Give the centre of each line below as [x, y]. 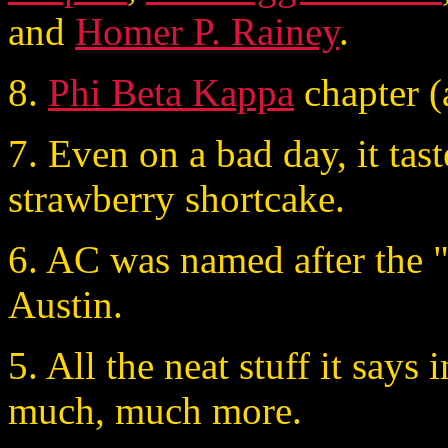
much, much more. [155, 410]
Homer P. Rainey [207, 31]
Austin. [65, 304]
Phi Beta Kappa [171, 92]
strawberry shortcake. [176, 198]
